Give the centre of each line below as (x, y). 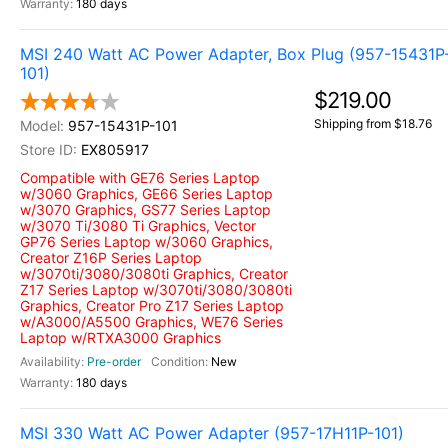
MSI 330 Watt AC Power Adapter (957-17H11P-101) (212, 433)
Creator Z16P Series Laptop (111, 257)
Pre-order (114, 361)
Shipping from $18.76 (373, 123)
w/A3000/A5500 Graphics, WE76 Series (151, 321)
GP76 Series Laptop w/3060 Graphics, (146, 241)
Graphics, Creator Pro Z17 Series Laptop (152, 305)
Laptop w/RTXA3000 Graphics (120, 337)
